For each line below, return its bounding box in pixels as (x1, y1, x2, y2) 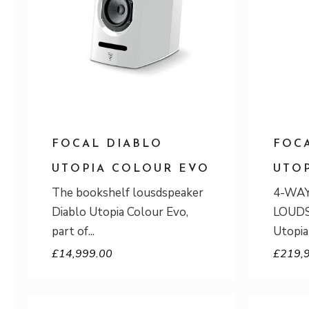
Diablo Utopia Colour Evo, (52, 204, 188, 220)
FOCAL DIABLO (52, 139, 163, 150)
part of (52, 223, 88, 239)
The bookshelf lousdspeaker (52, 185, 203, 201)
